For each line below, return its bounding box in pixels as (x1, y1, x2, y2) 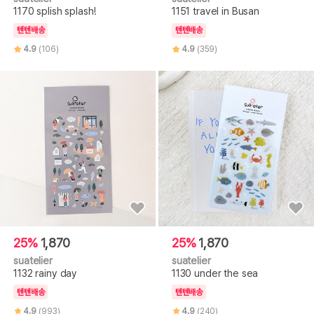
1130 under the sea (171, 267, 259, 280)
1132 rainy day (13, 267, 78, 280)
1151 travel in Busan (171, 5, 260, 18)
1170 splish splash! (13, 5, 96, 18)
